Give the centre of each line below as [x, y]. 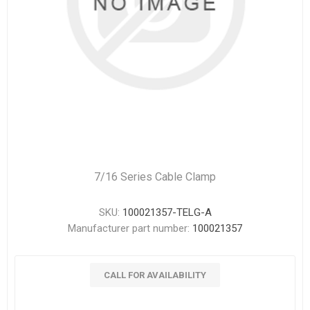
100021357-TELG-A [167, 212]
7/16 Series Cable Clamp [155, 177]
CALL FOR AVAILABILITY [155, 275]
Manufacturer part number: [129, 228]
